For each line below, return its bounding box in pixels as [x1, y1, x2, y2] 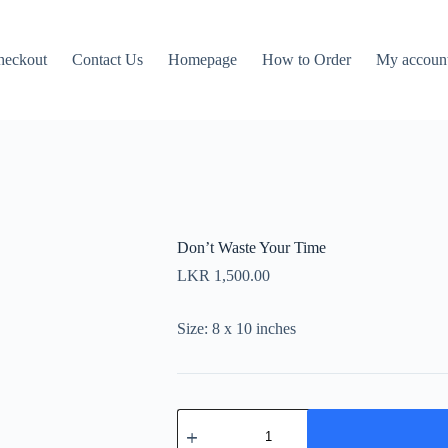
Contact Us [72, 51, 144, 68]
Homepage [168, 51, 238, 68]
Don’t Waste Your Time [176, 239, 326, 257]
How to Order [262, 51, 352, 68]
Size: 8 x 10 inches [176, 320, 296, 338]
